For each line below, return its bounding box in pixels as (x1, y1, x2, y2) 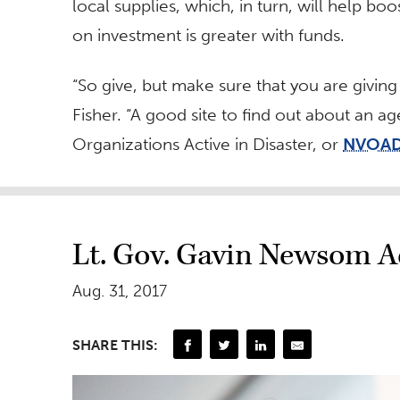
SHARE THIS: (72, 337, 158, 354)
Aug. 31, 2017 (72, 280, 167, 301)
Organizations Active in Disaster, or (72, 133, 343, 154)
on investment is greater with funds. (72, 25, 345, 46)
